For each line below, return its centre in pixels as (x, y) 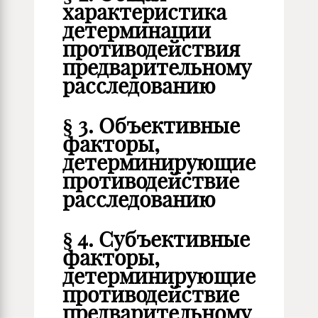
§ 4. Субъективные (156, 239)
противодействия (151, 49)
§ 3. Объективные (151, 126)
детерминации (137, 31)
